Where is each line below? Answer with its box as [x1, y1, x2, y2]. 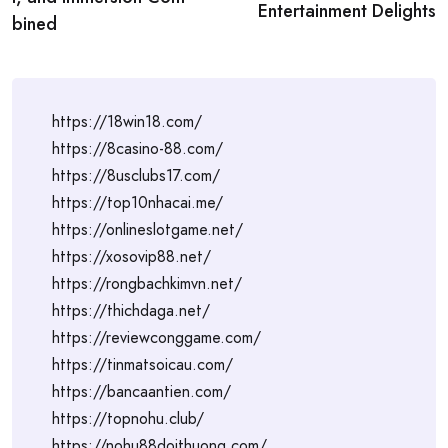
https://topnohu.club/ [52, 407, 204, 430]
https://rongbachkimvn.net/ [52, 272, 242, 295]
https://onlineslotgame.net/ [52, 218, 243, 241]
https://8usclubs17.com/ [52, 164, 220, 187]
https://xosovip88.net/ [52, 245, 211, 268]
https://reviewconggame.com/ [52, 326, 261, 349]
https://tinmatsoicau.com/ [52, 353, 233, 376]
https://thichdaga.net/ [52, 299, 210, 322]
